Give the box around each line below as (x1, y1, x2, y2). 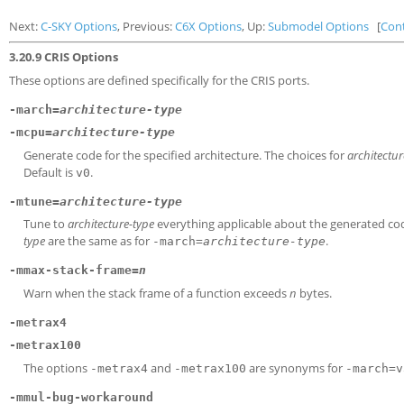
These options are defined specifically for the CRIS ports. (9, 71, 309, 88)
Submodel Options (268, 18, 369, 34)
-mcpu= (9, 125, 52, 139)
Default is (23, 163, 76, 180)
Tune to (23, 216, 68, 232)
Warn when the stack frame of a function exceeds (23, 284, 289, 301)
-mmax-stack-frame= (9, 263, 139, 277)
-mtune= (9, 194, 60, 208)
